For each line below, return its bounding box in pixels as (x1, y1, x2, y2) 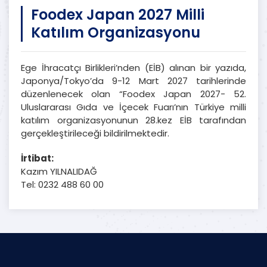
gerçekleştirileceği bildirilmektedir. (21, 127, 169, 139)
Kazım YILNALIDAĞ (21, 165, 97, 178)
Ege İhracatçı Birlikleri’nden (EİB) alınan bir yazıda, (21, 61, 246, 74)
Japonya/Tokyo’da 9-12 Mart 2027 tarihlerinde (21, 74, 246, 87)
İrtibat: (21, 152, 54, 164)
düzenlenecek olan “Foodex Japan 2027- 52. (21, 88, 246, 100)
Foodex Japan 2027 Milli (31, 5, 204, 24)
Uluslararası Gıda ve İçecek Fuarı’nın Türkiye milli (21, 101, 246, 113)
